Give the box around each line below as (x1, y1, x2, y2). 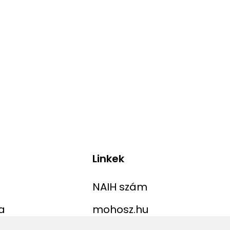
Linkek (92, 151, 124, 166)
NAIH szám (92, 180, 147, 195)
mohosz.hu (92, 202, 148, 217)
